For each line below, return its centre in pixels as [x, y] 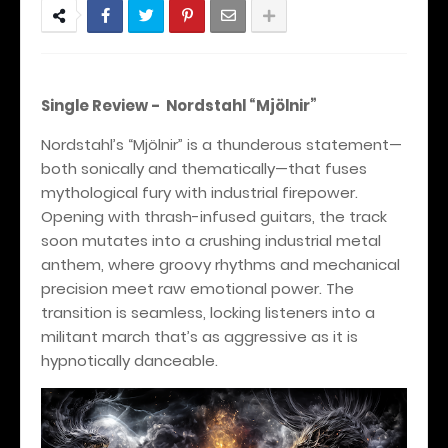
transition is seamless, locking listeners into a [208, 313]
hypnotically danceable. [129, 361]
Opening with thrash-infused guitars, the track [214, 217]
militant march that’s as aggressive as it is [199, 337]
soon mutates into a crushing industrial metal [211, 241]
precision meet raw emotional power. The [197, 289]
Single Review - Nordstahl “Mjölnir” [182, 106]
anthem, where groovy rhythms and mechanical [220, 265]
